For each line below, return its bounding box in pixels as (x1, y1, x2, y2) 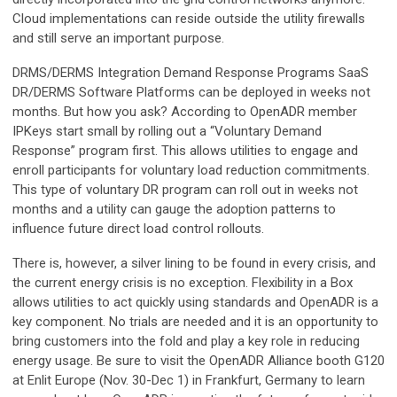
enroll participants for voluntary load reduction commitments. (12, 161, 373, 178)
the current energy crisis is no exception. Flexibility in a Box (12, 274, 353, 291)
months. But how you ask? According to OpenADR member (12, 103, 357, 120)
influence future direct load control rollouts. (12, 220, 264, 237)
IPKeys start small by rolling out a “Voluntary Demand (12, 122, 322, 139)
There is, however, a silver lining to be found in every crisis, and (12, 254, 376, 271)
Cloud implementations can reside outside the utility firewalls (12, 10, 365, 27)
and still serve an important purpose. (12, 29, 224, 46)
